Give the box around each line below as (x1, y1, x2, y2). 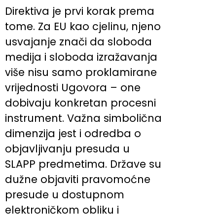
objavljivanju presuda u (5, 142, 130, 156)
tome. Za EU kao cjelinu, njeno (5, 19, 161, 34)
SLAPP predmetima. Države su (5, 157, 161, 172)
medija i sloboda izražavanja (5, 50, 157, 65)
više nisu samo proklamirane (5, 65, 157, 80)
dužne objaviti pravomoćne (5, 172, 150, 187)
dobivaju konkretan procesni (5, 96, 156, 110)
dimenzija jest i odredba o (5, 126, 141, 141)
